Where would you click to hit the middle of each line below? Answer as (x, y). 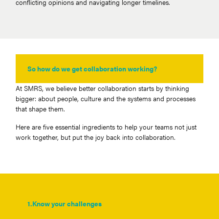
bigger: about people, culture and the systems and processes (106, 98)
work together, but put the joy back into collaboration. (96, 137)
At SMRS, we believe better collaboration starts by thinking (102, 88)
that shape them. (40, 108)
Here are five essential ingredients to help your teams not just (106, 126)
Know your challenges (67, 203)
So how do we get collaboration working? (92, 68)
